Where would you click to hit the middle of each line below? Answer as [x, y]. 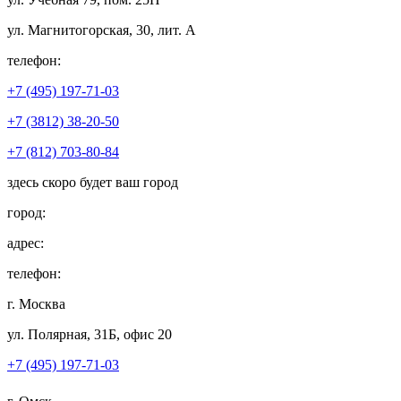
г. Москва [36, 303]
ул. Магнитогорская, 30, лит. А [102, 30]
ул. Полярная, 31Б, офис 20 [90, 334]
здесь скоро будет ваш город [93, 182]
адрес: [26, 243]
